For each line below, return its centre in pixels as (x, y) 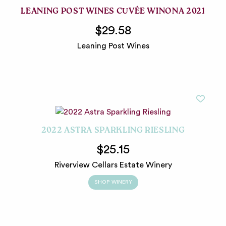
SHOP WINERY (113, 182)
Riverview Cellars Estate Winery (113, 165)
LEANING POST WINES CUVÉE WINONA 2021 (113, 12)
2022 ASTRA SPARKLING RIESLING (113, 131)
